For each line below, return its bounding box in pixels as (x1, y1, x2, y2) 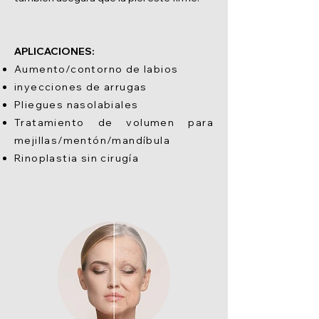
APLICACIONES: (14, 45, 95, 58)
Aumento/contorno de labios (14, 63, 179, 75)
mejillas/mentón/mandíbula (14, 134, 170, 147)
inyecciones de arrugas (14, 80, 147, 93)
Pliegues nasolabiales (14, 98, 139, 111)
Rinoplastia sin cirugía (14, 152, 140, 164)
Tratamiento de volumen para (14, 116, 214, 129)
